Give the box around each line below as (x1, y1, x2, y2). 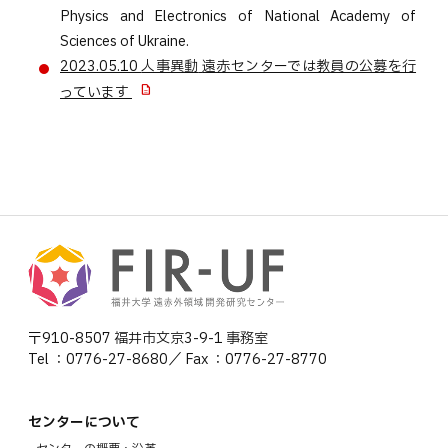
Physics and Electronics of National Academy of (60, 6, 416, 27)
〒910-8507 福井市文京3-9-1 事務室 (28, 328, 268, 349)
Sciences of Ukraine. (60, 31, 189, 52)
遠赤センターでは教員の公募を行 (202, 56, 417, 77)
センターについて (28, 412, 140, 433)
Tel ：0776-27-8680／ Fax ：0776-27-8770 (28, 349, 327, 370)
